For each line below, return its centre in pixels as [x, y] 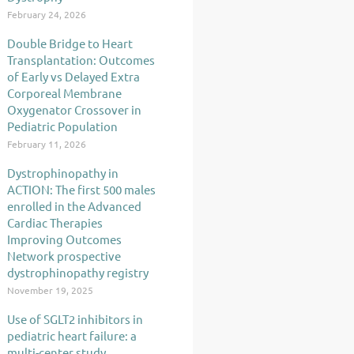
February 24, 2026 [47, 14]
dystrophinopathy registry [78, 272]
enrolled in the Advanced [74, 206]
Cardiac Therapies [55, 222]
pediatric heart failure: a [72, 335]
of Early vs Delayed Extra [73, 76]
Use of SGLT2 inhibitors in [75, 319]
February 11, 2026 [47, 144]
